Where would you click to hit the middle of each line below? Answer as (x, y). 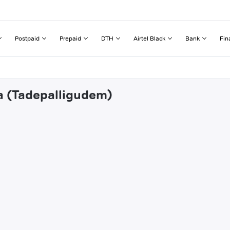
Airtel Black (149, 38)
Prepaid (70, 38)
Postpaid (27, 38)
